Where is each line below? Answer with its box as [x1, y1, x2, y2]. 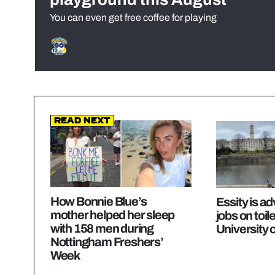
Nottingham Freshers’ [50, 235, 163, 249]
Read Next [53, 115, 110, 126]
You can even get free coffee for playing [50, 12, 217, 23]
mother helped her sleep [50, 208, 175, 222]
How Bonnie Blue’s [50, 195, 147, 209]
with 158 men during [50, 222, 153, 236]
